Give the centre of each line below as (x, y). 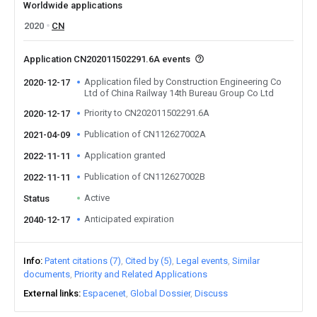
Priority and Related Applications (141, 274)
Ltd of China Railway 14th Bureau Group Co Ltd (179, 93)
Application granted (125, 155)
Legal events (202, 261)
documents (47, 274)
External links (51, 293)
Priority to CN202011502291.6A (147, 113)
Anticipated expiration (129, 219)
